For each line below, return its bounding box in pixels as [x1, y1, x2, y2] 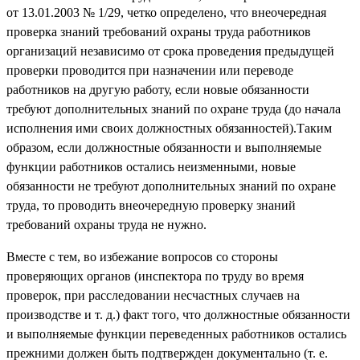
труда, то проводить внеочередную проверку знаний [6, 198, 296, 212]
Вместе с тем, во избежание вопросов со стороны [6, 249, 278, 264]
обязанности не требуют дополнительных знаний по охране [6, 178, 336, 193]
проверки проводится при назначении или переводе [6, 63, 293, 77]
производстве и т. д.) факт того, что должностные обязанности [6, 307, 350, 321]
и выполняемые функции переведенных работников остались [6, 326, 346, 341]
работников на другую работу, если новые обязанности [6, 82, 309, 96]
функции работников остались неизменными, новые [6, 159, 296, 174]
